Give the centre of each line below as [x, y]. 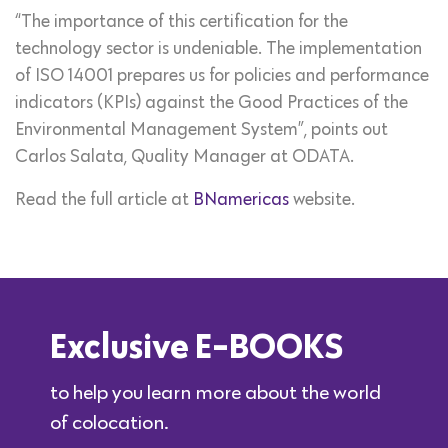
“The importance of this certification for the [181, 22]
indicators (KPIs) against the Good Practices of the [211, 103]
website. [322, 200]
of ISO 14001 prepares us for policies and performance [222, 76]
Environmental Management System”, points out [201, 130]
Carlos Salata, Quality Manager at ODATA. [184, 157]
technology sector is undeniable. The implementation [218, 49]
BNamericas [241, 200]
